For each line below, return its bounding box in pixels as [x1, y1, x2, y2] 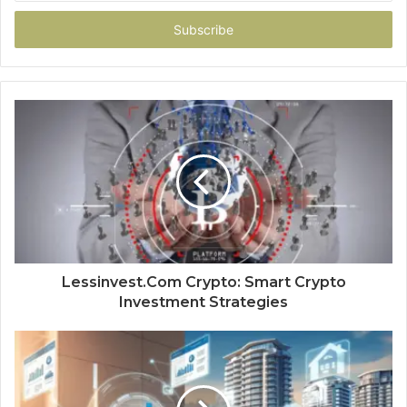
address [14, 22, 59, 37]
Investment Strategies [119, 293, 288, 311]
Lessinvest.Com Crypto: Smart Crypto [61, 273, 346, 291]
